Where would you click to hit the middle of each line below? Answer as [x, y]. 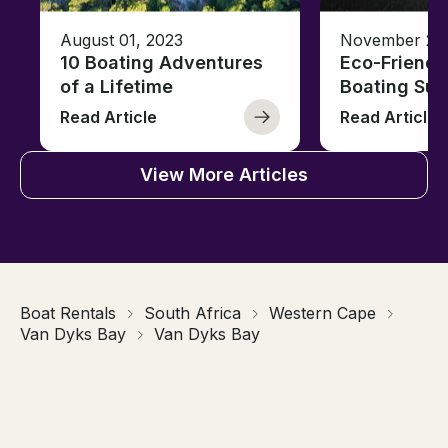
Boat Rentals [68, 313]
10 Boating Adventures [161, 63]
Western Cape [322, 313]
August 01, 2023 [121, 40]
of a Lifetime [116, 87]
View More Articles [224, 175]
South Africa [192, 313]
